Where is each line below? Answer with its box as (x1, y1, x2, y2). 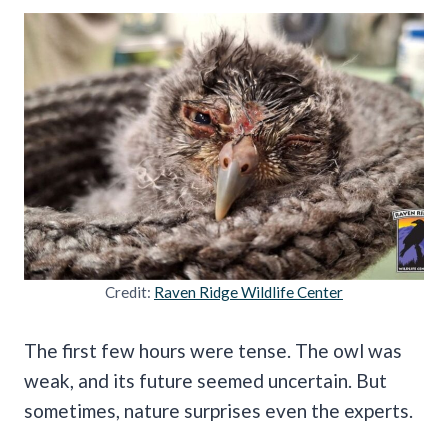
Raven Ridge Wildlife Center (154, 282, 343, 301)
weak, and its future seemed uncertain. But (24, 368, 387, 392)
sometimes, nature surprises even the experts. (24, 398, 417, 422)
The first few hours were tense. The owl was (24, 338, 402, 362)
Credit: (105, 282, 154, 301)
